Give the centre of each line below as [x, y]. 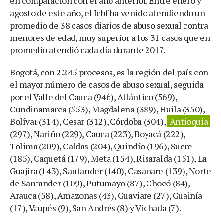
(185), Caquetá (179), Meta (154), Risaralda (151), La [108, 158]
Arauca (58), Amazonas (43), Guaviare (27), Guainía [106, 195]
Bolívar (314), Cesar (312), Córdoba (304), [89, 121]
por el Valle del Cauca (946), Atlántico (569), [93, 96]
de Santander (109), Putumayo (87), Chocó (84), [100, 183]
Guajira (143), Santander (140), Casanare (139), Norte [110, 170]
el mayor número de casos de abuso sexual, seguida [107, 84]
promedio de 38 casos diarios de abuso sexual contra [109, 25]
